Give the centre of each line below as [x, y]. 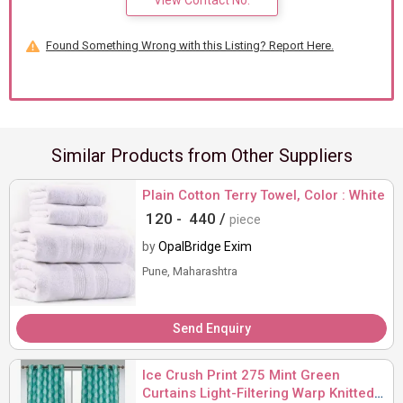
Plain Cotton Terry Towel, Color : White [264, 196]
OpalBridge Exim [205, 247]
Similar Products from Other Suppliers [201, 156]
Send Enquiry [211, 329]
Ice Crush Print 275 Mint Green [241, 376]
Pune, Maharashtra [190, 272]
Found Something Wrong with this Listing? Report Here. [190, 46]
